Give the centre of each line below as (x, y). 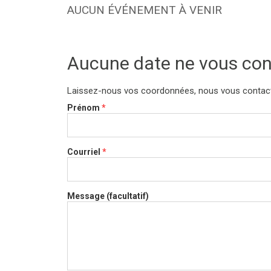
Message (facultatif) (108, 196)
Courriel (84, 152)
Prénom (83, 108)
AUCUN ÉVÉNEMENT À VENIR (145, 10)
